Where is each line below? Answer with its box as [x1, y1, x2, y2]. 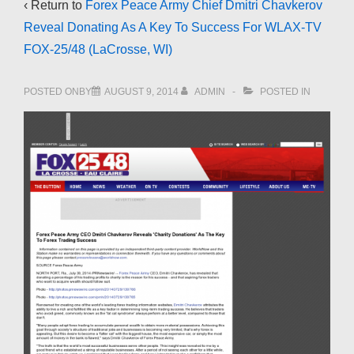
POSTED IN [258, 86, 311, 97]
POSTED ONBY [24, 86, 92, 97]
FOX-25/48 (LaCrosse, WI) [24, 43, 172, 56]
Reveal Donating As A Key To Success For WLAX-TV [24, 21, 322, 34]
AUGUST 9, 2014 [104, 86, 179, 97]
